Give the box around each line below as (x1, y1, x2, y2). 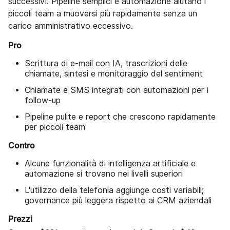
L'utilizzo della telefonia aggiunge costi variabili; (25, 185, 204, 195)
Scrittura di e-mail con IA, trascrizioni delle (25, 58, 187, 68)
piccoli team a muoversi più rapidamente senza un (8, 8, 197, 18)
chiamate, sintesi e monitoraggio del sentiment (25, 68, 203, 79)
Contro (8, 140, 35, 150)
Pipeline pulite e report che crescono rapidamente (25, 111, 216, 122)
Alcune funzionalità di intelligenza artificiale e (25, 158, 196, 168)
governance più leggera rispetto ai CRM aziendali (25, 195, 212, 205)
